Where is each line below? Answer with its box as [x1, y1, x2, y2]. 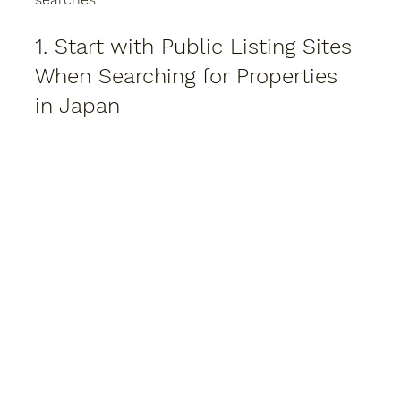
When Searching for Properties [35, 63, 345, 89]
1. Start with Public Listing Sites [35, 33, 359, 59]
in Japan [35, 92, 120, 118]
